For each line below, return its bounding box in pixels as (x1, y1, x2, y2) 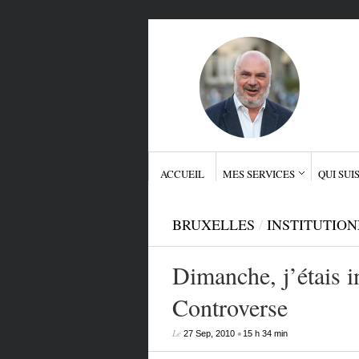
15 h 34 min (242, 329, 288, 338)
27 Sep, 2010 (183, 329, 235, 338)
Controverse (171, 291, 288, 323)
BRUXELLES (171, 215, 255, 234)
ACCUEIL (159, 167, 204, 181)
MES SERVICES (222, 167, 295, 181)
